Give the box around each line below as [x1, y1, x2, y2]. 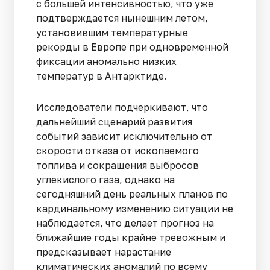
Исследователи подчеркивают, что [36, 101, 208, 113]
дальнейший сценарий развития [36, 115, 192, 128]
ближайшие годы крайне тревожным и [36, 231, 225, 243]
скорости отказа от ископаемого [36, 144, 199, 157]
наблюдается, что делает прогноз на [36, 216, 214, 229]
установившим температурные [36, 26, 188, 39]
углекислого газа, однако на [36, 173, 175, 186]
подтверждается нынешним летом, [36, 11, 208, 24]
